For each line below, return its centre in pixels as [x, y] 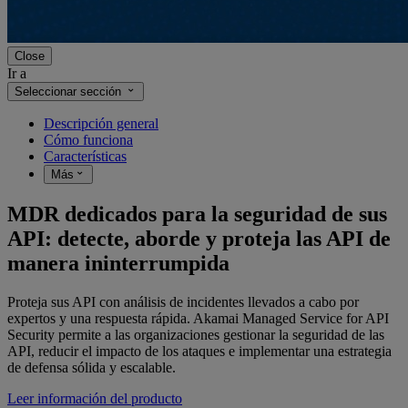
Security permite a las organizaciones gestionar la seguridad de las [196, 334]
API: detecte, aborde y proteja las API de [199, 238]
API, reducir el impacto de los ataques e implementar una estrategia [199, 351]
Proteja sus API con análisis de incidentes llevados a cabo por [183, 301]
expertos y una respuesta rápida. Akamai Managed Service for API [198, 318]
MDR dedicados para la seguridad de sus [197, 214]
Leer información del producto [95, 398]
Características [85, 156]
